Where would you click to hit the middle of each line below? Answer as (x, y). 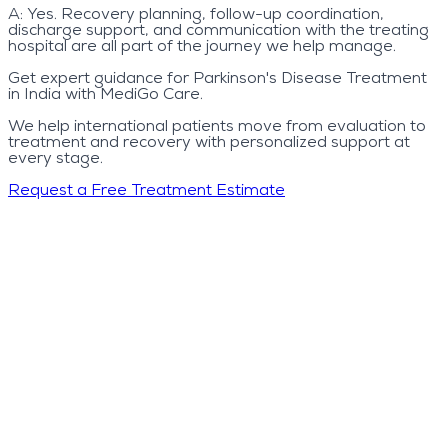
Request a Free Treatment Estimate (146, 191)
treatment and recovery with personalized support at (209, 143)
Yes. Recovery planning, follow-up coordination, (205, 15)
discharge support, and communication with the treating (218, 31)
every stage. (55, 159)
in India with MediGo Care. (105, 95)
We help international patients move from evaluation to (217, 127)
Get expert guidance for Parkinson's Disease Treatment (217, 79)
